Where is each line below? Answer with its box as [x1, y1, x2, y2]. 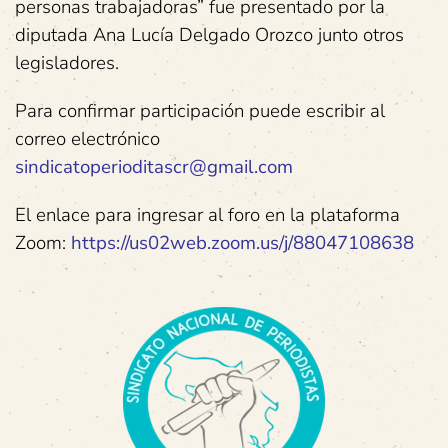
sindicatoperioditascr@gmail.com [15, 153, 293, 180]
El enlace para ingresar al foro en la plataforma [15, 201, 400, 228]
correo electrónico [15, 125, 160, 152]
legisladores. [15, 49, 119, 76]
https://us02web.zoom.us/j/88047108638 [71, 229, 414, 256]
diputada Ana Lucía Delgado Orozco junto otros [15, 21, 404, 48]
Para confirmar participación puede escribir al [15, 97, 385, 124]
